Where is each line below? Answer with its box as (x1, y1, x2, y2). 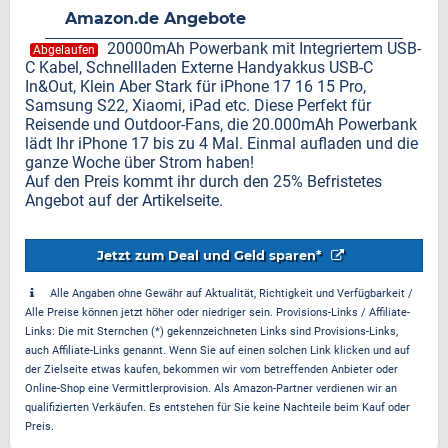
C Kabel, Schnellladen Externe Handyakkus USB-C (25, 58, 373, 77)
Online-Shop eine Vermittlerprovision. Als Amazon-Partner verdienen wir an (25, 382, 397, 395)
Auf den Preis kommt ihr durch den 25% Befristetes (25, 172, 382, 191)
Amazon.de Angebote (65, 9, 246, 28)
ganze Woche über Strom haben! (25, 153, 254, 172)
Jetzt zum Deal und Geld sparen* (97, 248, 326, 263)
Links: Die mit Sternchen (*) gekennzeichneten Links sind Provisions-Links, (25, 325, 398, 338)
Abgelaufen (33, 43, 95, 57)
